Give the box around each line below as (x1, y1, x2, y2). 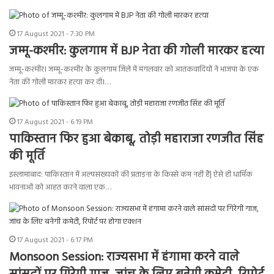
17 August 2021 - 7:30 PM (17, 28, 95, 41)
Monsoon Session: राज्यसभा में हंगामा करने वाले (9, 248, 239, 268)
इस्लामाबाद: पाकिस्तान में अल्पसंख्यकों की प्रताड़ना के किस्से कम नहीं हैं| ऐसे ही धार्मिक (9, 168, 253, 182)
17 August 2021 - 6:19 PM (17, 116, 93, 129)
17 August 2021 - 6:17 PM (17, 234, 93, 247)
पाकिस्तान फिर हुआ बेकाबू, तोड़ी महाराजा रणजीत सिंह (9, 130, 264, 150)
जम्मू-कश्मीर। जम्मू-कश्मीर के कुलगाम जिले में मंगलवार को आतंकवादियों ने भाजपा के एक (9, 63, 259, 76)
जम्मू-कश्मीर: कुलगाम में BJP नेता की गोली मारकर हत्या (9, 42, 264, 62)
